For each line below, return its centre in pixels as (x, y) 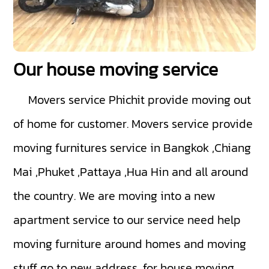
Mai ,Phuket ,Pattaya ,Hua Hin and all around (131, 171)
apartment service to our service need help (127, 219)
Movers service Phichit (87, 99)
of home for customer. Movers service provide (133, 123)
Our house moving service (116, 69)
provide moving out (198, 99)
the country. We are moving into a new (115, 195)
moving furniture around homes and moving (130, 243)
